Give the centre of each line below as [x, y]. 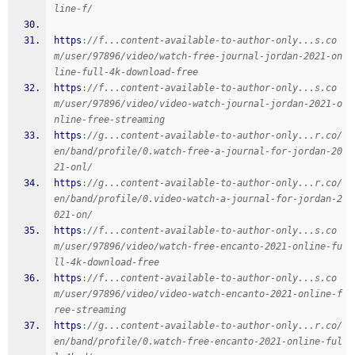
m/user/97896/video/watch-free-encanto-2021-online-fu [198, 246]
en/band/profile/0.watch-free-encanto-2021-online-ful [198, 342]
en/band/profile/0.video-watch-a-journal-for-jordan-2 [198, 199]
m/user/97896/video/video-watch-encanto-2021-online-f [198, 294]
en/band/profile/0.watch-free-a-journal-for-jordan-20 [198, 151]
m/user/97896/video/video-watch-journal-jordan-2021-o [198, 104]
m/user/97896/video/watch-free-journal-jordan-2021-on [198, 56]
